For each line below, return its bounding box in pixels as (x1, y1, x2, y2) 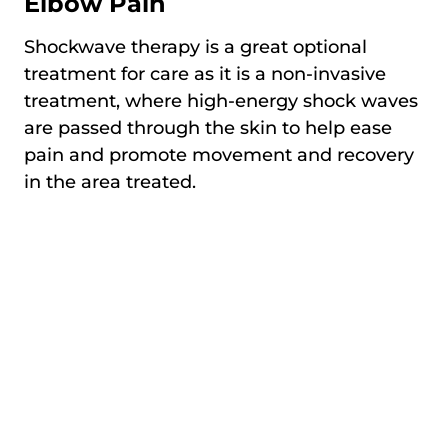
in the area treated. (24, 170, 196, 193)
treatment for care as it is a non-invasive (24, 62, 386, 85)
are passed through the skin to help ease (24, 116, 392, 139)
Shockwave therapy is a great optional (24, 35, 367, 58)
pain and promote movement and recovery (24, 143, 414, 166)
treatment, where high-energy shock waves (24, 89, 418, 112)
